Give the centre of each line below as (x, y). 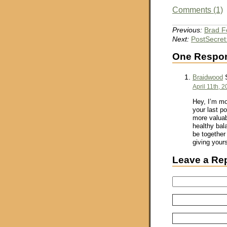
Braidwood (208, 78)
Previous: (187, 30)
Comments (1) (198, 10)
